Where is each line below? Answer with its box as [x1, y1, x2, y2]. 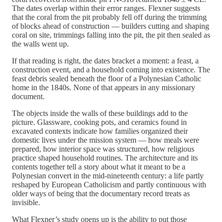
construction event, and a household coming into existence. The [12, 65, 210, 74]
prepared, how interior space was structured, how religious [12, 145, 194, 154]
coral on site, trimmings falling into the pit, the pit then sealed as [12, 31, 210, 40]
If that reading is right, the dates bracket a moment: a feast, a [12, 56, 199, 65]
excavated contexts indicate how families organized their [12, 127, 188, 136]
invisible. [12, 198, 40, 207]
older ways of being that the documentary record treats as [12, 189, 190, 198]
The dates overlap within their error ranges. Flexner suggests [12, 4, 200, 13]
